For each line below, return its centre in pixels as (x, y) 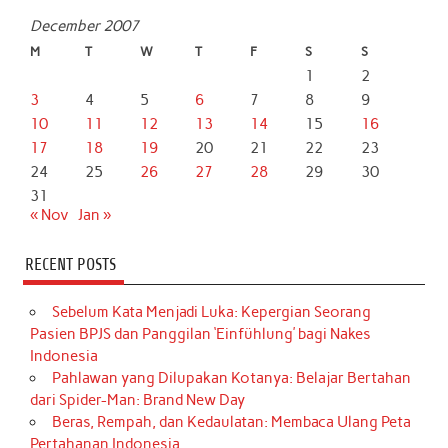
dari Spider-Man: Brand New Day (138, 399)
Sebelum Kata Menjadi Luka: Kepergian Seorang (211, 311)
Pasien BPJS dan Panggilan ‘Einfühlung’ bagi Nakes (201, 333)
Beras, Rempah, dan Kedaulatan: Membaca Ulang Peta (231, 421)
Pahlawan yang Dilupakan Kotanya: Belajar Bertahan (231, 377)
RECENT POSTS (70, 264)
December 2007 (85, 26)
